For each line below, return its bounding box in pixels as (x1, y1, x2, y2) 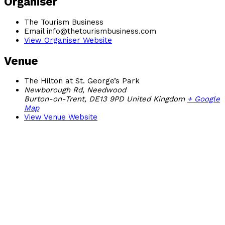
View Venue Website (24, 113, 97, 122)
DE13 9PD (89, 94, 124, 104)
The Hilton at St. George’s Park (24, 76, 140, 86)
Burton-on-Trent (24, 94, 84, 104)
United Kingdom (127, 94, 185, 104)
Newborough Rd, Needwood (24, 85, 126, 95)
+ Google (187, 94, 220, 104)
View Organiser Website (24, 35, 112, 45)
